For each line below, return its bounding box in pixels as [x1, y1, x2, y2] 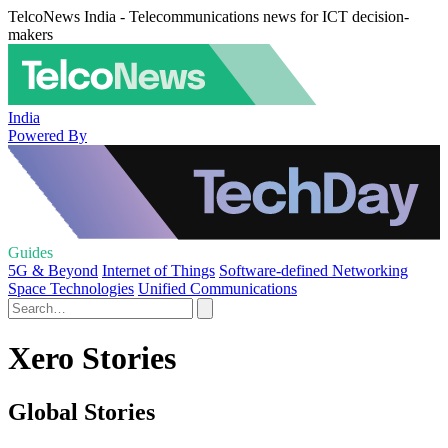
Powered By [8, 126, 87, 144]
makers [8, 26, 53, 43]
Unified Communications [138, 280, 297, 297]
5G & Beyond [8, 262, 98, 279]
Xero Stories [8, 340, 176, 377]
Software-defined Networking [219, 262, 408, 279]
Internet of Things [102, 262, 215, 279]
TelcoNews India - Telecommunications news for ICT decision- [8, 8, 409, 25]
